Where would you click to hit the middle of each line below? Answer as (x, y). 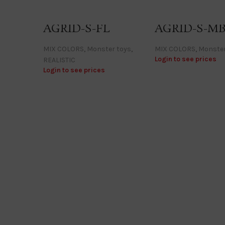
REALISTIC (59, 60)
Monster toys (109, 49)
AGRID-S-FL (76, 29)
